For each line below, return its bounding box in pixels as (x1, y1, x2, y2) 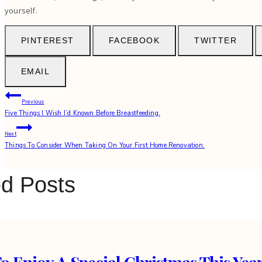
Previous (22, 98, 44, 105)
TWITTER (194, 35, 237, 45)
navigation (4, 109, 78, 132)
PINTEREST (21, 35, 74, 45)
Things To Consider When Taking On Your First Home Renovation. (5, 140, 205, 150)
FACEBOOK (108, 35, 160, 45)
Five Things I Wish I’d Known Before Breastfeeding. (5, 108, 160, 118)
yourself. (5, 5, 39, 16)
